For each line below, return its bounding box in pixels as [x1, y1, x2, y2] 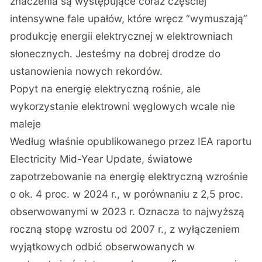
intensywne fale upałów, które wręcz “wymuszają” [10, 12, 248, 25]
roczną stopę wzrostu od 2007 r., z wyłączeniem [10, 223, 240, 236]
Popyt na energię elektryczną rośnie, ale [10, 82, 201, 95]
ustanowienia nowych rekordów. [10, 65, 163, 78]
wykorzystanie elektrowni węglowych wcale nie [10, 100, 236, 113]
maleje [10, 118, 42, 130]
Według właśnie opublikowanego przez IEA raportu [10, 135, 252, 148]
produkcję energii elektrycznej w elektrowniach [10, 30, 233, 43]
